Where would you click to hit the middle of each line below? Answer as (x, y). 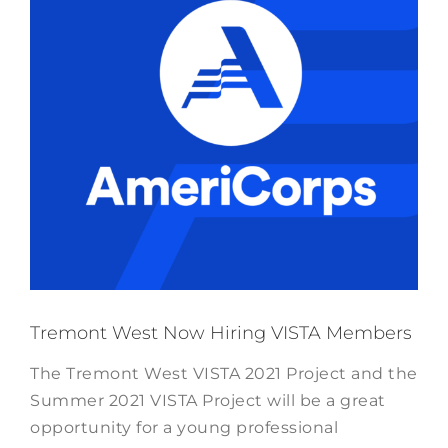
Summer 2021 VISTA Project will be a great (208, 400)
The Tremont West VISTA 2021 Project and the (224, 373)
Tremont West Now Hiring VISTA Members (221, 333)
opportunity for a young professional (184, 427)
